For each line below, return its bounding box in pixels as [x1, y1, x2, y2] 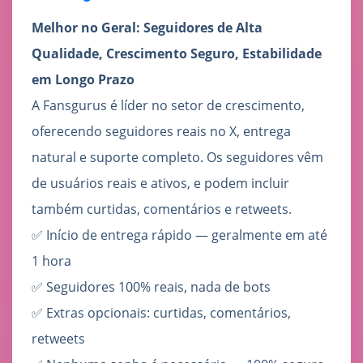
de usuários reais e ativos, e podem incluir [32, 174, 289, 193]
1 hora [32, 252, 71, 271]
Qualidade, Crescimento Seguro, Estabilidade [32, 45, 322, 63]
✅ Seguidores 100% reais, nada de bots [32, 278, 271, 297]
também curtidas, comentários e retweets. [32, 200, 292, 219]
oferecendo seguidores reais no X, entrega [32, 122, 291, 141]
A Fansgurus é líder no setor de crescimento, [32, 96, 305, 115]
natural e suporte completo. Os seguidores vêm [32, 148, 323, 167]
